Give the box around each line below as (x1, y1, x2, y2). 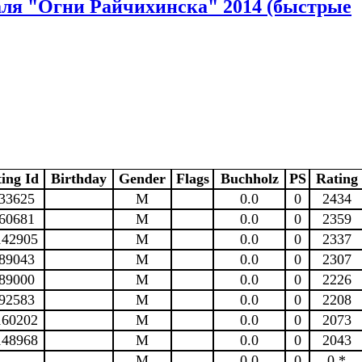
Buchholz (220, 170, 279, 187)
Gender (119, 170, 166, 187)
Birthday (51, 170, 107, 187)
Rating (315, 170, 358, 187)
